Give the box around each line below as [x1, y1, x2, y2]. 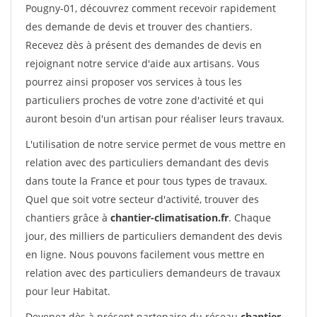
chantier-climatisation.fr [110, 211, 229, 224]
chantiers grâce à [25, 211, 110, 224]
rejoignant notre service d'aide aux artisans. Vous [25, 57, 260, 70]
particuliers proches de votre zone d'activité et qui [25, 93, 264, 107]
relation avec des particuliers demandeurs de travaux [25, 266, 280, 279]
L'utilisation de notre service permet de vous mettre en [25, 137, 286, 151]
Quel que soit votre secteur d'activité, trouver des [25, 192, 259, 206]
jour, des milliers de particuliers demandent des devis [25, 229, 282, 243]
